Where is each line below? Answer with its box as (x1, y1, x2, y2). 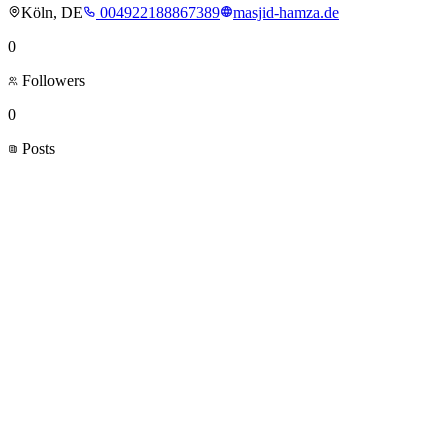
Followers (18, 72, 85, 90)
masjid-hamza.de (233, 4, 339, 22)
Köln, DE (21, 4, 83, 22)
